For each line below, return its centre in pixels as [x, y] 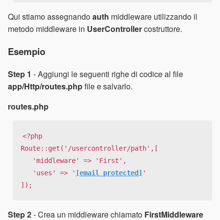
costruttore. [162, 29]
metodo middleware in [47, 29]
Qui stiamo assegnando [50, 17]
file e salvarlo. [108, 86]
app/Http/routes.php [45, 86]
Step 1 [20, 74]
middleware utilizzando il [153, 17]
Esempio [27, 52]
